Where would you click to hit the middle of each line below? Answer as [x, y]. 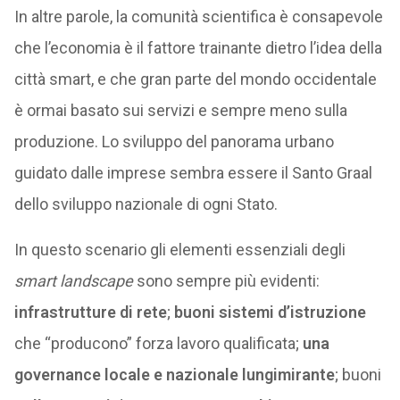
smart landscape [73, 281]
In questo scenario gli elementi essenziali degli [179, 250]
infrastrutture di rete [90, 312]
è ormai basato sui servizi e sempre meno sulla [180, 110]
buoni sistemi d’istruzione [270, 312]
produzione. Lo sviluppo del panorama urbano [174, 142]
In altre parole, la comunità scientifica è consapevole [198, 17]
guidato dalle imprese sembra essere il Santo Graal [193, 173]
